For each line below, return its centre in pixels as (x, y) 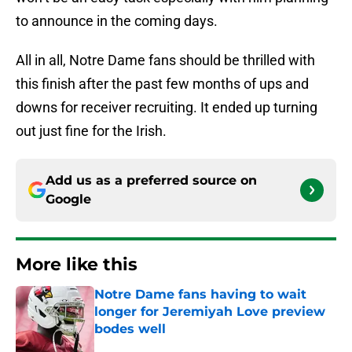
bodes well (130, 329)
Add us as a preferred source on (151, 181)
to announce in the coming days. (117, 21)
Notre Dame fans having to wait (200, 295)
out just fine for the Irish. (91, 131)
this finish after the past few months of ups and (162, 84)
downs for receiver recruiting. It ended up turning (167, 108)
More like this (77, 265)
